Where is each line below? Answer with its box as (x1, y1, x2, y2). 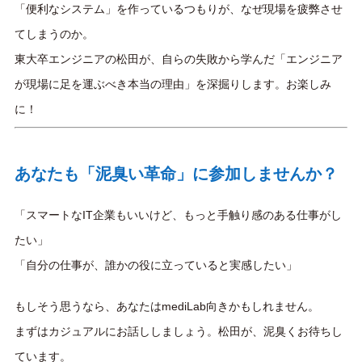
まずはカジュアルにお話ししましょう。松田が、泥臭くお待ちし (15, 324, 343, 338)
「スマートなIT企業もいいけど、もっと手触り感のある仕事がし (15, 208, 342, 221)
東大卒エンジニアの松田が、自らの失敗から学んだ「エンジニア (15, 52, 343, 65)
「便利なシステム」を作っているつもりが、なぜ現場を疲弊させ (15, 2, 343, 15)
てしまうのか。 (15, 27, 94, 40)
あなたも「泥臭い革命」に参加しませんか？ (15, 164, 338, 183)
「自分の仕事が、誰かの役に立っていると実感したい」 (15, 258, 297, 271)
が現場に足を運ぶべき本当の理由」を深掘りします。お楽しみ (15, 77, 331, 90)
